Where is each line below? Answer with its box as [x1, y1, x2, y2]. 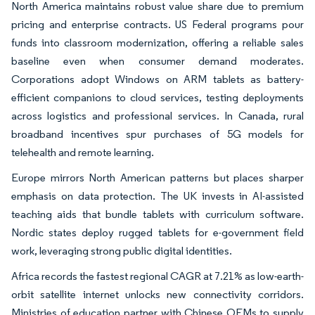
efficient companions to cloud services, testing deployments [11, 90, 304, 104]
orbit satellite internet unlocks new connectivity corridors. [11, 287, 304, 301]
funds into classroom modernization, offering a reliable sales [11, 35, 304, 49]
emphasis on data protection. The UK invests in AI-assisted [11, 188, 304, 202]
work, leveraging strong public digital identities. [11, 243, 232, 257]
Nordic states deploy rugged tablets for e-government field [11, 225, 304, 239]
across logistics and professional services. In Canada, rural [11, 108, 304, 122]
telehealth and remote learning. [11, 145, 154, 159]
